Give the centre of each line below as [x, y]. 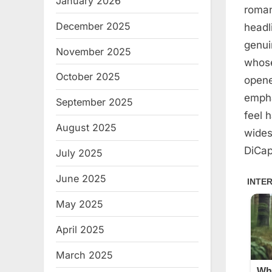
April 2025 [80, 229]
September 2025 [94, 102]
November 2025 [93, 51]
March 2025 [84, 255]
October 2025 [88, 77]
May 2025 [80, 204]
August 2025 [86, 128]
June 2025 [81, 179]
